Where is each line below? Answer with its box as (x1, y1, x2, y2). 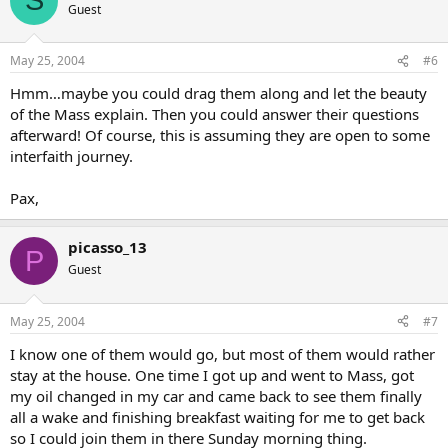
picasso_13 (68, 237, 147, 257)
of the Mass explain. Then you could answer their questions (10, 104, 419, 124)
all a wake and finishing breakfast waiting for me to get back (10, 406, 425, 427)
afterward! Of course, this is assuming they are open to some (10, 125, 430, 145)
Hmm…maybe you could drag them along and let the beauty (10, 83, 427, 103)
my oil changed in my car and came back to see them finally (10, 385, 422, 406)
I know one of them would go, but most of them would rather (10, 343, 435, 364)
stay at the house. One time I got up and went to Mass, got (10, 364, 414, 385)
